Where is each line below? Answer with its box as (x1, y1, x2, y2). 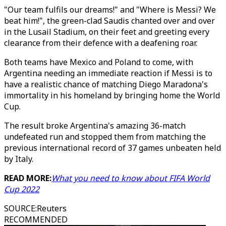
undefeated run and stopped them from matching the (4, 131, 206, 142)
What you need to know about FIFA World (51, 173, 210, 184)
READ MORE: (4, 173, 51, 184)
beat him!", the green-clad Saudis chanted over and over (4, 15, 215, 26)
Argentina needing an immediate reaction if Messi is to (4, 68, 212, 79)
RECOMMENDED (4, 214, 68, 225)
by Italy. (4, 153, 33, 164)
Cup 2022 (4, 184, 39, 195)
